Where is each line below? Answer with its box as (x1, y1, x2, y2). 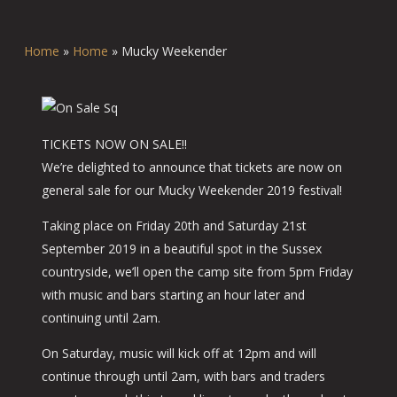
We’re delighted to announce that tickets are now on (41, 159, 342, 175)
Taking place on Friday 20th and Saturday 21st (41, 217, 307, 234)
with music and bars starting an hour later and (41, 286, 305, 303)
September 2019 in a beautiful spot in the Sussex (41, 240, 322, 257)
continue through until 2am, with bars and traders (41, 368, 325, 385)
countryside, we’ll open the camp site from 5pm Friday (41, 263, 353, 280)
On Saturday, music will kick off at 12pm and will (41, 345, 316, 362)
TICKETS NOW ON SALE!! (41, 136, 187, 152)
